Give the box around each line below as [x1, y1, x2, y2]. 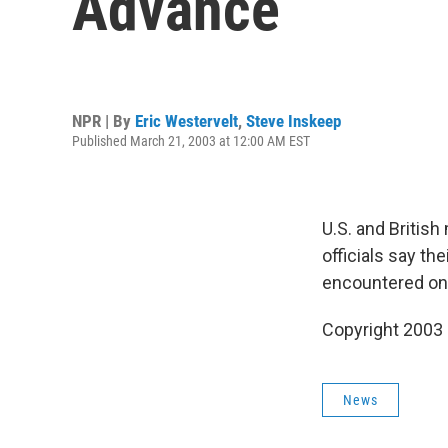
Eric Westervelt [135, 110, 238, 131]
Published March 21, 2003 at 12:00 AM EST [72, 132, 310, 149]
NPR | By [72, 110, 135, 131]
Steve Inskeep [246, 110, 341, 131]
